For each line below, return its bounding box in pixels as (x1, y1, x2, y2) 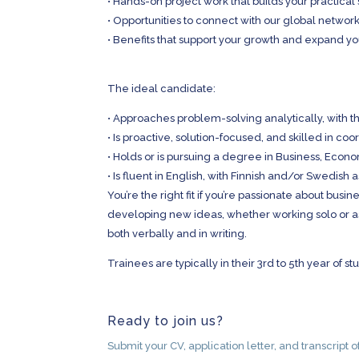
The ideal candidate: (107, 83, 216, 95)
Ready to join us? (107, 313, 228, 329)
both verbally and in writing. (107, 228, 248, 240)
